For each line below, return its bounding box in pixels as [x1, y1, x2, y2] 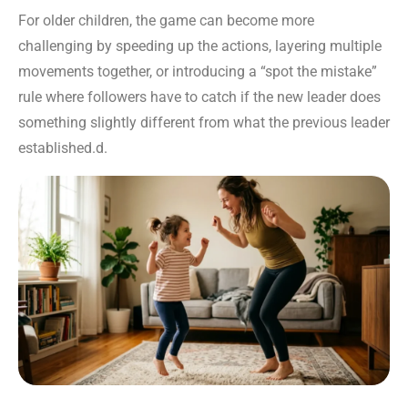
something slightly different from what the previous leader [18, 114, 390, 132]
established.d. [18, 139, 107, 158]
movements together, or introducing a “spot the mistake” [18, 63, 377, 81]
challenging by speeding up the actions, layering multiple [18, 37, 382, 56]
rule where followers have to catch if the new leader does [18, 88, 381, 107]
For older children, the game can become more [18, 12, 314, 30]
